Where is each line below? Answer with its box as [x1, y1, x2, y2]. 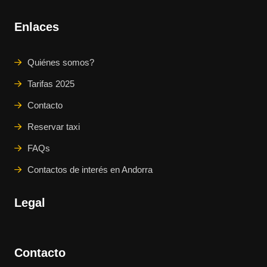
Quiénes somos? [27, 57, 94, 68]
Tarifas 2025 [27, 79, 74, 89]
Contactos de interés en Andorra [27, 164, 153, 175]
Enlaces [14, 20, 59, 34]
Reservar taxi [27, 122, 80, 132]
